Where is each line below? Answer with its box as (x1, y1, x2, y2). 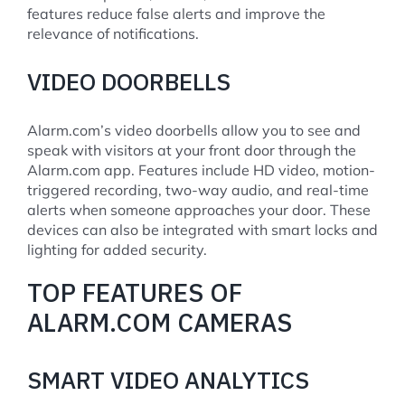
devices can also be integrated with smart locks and (27, 221, 378, 240)
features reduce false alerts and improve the (27, 5, 325, 24)
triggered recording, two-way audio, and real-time (27, 181, 369, 200)
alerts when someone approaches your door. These (27, 201, 371, 220)
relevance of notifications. (27, 24, 199, 43)
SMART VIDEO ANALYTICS (27, 364, 309, 396)
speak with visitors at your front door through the (27, 141, 356, 160)
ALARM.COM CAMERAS (27, 306, 292, 340)
